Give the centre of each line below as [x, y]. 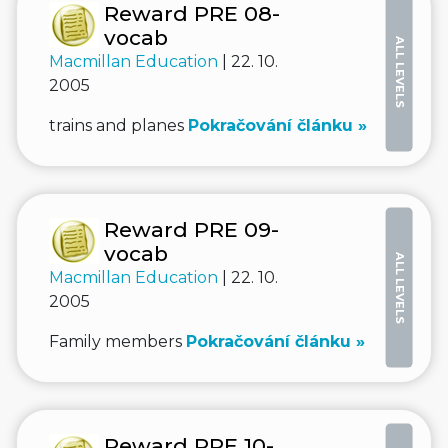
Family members [117, 341]
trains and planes [118, 125]
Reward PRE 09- [191, 229]
